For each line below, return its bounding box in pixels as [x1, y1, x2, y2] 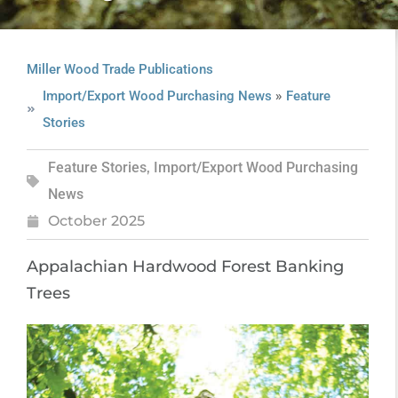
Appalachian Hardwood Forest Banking [27, 257, 344, 276]
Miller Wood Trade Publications [27, 61, 213, 77]
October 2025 [48, 212, 145, 229]
